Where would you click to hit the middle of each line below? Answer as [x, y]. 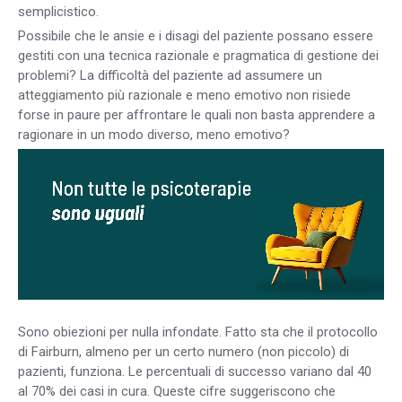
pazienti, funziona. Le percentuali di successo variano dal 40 [195, 371]
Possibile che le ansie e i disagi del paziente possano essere [196, 35]
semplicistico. [58, 11]
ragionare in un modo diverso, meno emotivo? [154, 134]
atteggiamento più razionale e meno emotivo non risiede [184, 95]
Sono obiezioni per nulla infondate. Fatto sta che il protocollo [198, 332]
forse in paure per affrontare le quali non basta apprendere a [197, 114]
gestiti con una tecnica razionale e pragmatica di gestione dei [198, 55]
